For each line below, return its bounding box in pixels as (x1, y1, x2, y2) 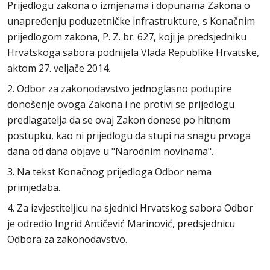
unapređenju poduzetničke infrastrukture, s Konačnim (7, 14, 255, 28)
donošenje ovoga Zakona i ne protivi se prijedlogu (7, 98, 234, 111)
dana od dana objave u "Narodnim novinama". (7, 145, 213, 158)
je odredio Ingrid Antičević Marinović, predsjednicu (7, 217, 235, 230)
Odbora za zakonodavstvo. (7, 233, 127, 246)
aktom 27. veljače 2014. (7, 61, 115, 75)
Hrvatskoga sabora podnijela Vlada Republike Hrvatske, (7, 46, 259, 59)
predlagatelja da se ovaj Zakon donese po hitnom (7, 113, 230, 127)
